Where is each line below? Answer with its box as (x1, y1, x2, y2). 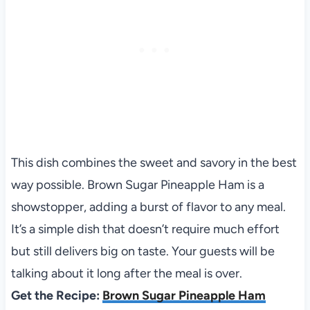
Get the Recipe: (10, 287, 102, 303)
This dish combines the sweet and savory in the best (10, 154, 297, 170)
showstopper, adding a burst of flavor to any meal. (10, 199, 286, 215)
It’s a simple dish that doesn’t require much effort (10, 221, 280, 237)
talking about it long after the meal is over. (10, 265, 242, 281)
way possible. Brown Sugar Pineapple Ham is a (10, 176, 264, 192)
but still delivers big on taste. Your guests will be (10, 243, 275, 259)
